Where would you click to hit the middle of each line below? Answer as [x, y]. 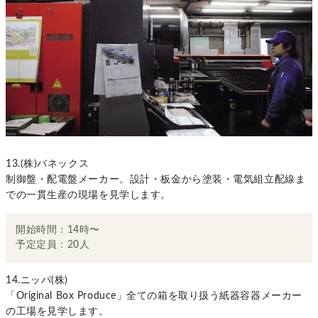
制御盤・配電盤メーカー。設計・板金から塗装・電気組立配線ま [156, 180]
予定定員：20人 [53, 245]
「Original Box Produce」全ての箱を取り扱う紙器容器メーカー [154, 296]
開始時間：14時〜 [58, 230]
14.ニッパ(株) [37, 281]
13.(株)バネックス [48, 164]
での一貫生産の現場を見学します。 [88, 196]
